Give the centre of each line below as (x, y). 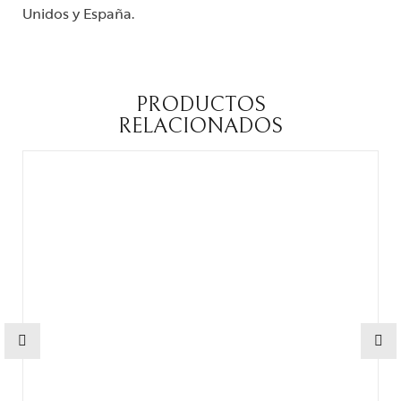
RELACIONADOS (200, 126)
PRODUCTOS (200, 104)
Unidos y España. (78, 13)
